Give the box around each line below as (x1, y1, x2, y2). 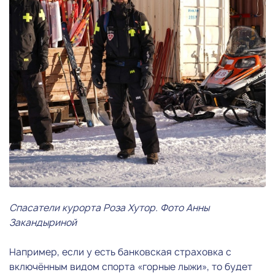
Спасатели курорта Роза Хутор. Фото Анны (9, 201, 209, 214)
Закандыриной (9, 215, 77, 229)
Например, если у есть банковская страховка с (9, 245, 231, 258)
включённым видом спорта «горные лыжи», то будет (9, 260, 252, 273)
